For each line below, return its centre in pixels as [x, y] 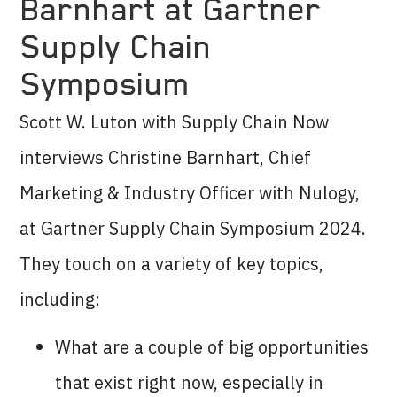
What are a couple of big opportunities [212, 347]
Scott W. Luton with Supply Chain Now [175, 122]
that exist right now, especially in [190, 383]
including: [60, 299]
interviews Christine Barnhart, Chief [166, 157]
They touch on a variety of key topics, [172, 264]
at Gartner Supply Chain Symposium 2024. [193, 228]
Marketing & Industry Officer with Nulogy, [190, 193]
